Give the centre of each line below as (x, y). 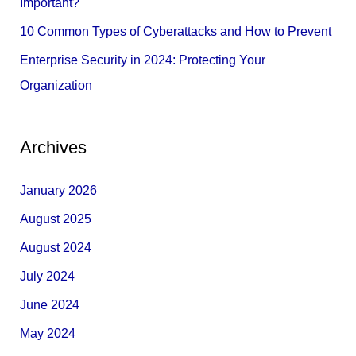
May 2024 (47, 333)
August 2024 (55, 247)
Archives (53, 147)
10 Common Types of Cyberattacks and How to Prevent (175, 31)
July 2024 (47, 276)
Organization (56, 85)
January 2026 (58, 190)
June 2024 (49, 304)
